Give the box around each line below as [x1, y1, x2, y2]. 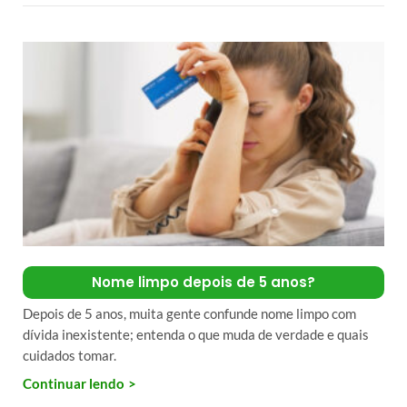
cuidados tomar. [23, 346, 116, 363]
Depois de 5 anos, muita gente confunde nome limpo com [23, 304, 356, 322]
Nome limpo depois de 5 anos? [92, 272, 315, 292]
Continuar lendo [23, 374, 124, 392]
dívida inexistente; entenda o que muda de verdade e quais [23, 325, 369, 342]
